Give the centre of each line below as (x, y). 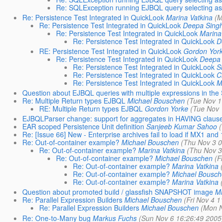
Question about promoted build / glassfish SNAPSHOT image (117, 192)
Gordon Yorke (166, 109)
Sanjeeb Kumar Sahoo (181, 127)
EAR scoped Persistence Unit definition (83, 127)
